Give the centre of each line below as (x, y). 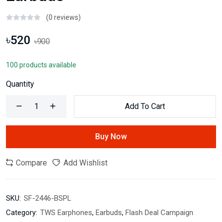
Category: (22, 213)
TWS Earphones (66, 213)
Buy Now (111, 137)
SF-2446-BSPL (48, 198)
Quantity (20, 84)
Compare (30, 163)
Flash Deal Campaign (159, 213)
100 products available (41, 65)
